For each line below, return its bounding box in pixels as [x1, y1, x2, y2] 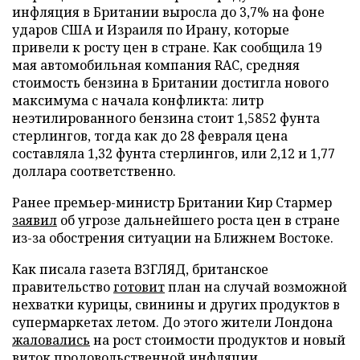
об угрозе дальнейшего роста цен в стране [57, 211, 340, 229]
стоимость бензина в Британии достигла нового [12, 74, 329, 92]
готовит [113, 278, 165, 296]
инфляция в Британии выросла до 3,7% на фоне [12, 3, 325, 21]
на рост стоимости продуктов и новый [90, 331, 346, 349]
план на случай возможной [165, 278, 347, 296]
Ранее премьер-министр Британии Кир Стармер [12, 194, 332, 211]
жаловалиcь [12, 331, 90, 349]
